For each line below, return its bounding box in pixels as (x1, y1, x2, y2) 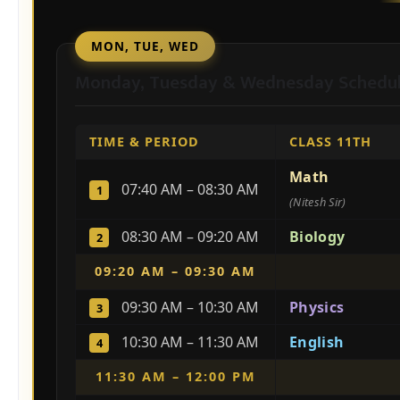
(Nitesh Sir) (289, 194, 346, 210)
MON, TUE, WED (91, 37, 199, 54)
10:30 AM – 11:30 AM (118, 332, 259, 352)
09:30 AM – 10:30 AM (118, 297, 259, 317)
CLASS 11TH (289, 133, 371, 150)
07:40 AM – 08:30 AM (118, 179, 259, 199)
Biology (289, 227, 346, 246)
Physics (289, 297, 345, 317)
